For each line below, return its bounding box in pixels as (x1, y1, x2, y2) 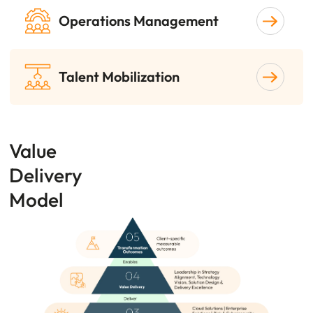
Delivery (9, 163, 83, 188)
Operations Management (59, 12, 219, 30)
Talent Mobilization (59, 68, 180, 86)
